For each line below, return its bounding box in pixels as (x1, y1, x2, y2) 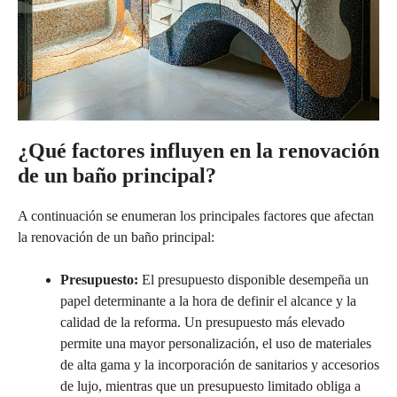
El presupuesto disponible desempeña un (138, 271, 369, 287)
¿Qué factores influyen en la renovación (18, 138, 379, 162)
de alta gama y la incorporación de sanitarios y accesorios (60, 356, 379, 372)
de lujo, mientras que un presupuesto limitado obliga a (60, 378, 361, 393)
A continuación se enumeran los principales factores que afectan (18, 207, 374, 223)
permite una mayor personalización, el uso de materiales (60, 335, 371, 351)
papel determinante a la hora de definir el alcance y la (60, 292, 356, 308)
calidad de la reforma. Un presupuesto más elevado (60, 314, 345, 330)
